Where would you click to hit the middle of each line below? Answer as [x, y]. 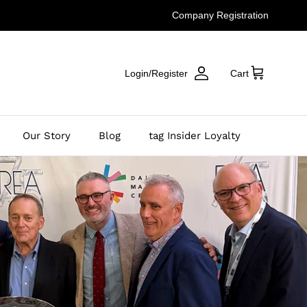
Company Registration [220, 15]
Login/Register [156, 73]
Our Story [46, 136]
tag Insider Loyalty [194, 136]
